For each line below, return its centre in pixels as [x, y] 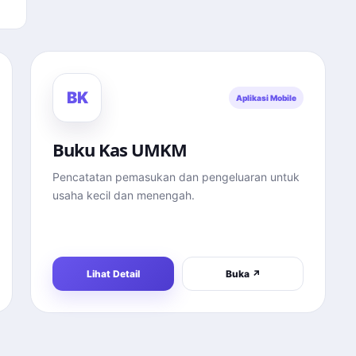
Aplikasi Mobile [266, 98]
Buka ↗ [243, 274]
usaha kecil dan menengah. [124, 195]
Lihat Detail [113, 274]
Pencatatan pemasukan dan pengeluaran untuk [176, 177]
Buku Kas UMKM [120, 149]
